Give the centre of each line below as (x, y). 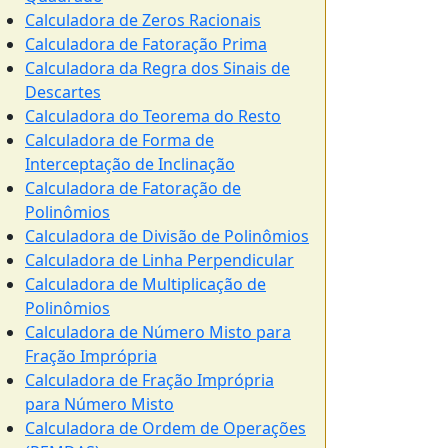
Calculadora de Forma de (119, 140)
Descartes (63, 92)
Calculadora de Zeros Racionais (143, 20)
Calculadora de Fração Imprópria (149, 380)
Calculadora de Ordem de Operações (165, 428)
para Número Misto (99, 404)
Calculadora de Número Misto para (158, 332)
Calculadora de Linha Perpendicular (159, 260)
